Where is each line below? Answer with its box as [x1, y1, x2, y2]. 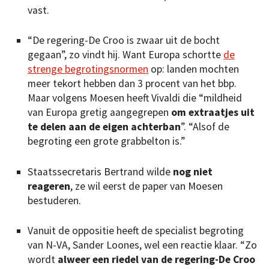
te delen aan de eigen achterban [28, 120, 181, 134]
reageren [28, 179, 70, 193]
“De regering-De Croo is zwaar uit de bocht [28, 34, 220, 47]
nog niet [173, 165, 213, 178]
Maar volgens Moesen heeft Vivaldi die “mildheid [28, 91, 242, 105]
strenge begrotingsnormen [28, 62, 148, 76]
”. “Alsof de [181, 120, 229, 134]
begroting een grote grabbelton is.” [28, 134, 185, 148]
